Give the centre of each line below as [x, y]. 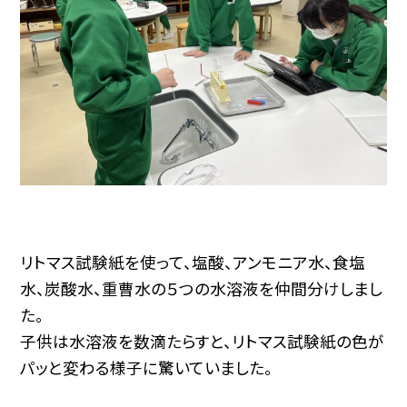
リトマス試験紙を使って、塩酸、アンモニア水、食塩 [193, 263]
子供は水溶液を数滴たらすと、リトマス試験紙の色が [203, 342]
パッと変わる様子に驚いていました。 [147, 368]
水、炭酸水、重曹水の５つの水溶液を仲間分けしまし [202, 289]
